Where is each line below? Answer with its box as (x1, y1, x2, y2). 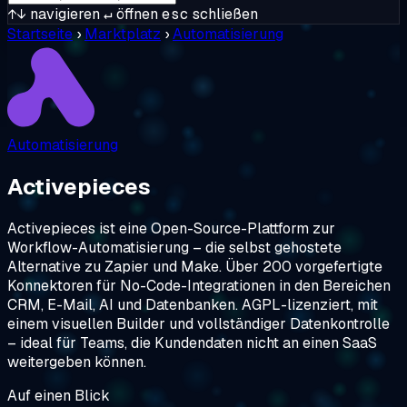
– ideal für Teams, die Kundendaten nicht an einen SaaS (7, 333, 377, 352)
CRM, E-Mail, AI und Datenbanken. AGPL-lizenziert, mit (7, 294, 378, 314)
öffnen (113, 5, 158, 24)
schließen (189, 5, 258, 24)
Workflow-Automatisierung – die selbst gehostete (7, 237, 342, 257)
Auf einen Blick (7, 385, 110, 405)
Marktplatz (84, 25, 161, 44)
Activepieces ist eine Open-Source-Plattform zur (7, 218, 335, 238)
